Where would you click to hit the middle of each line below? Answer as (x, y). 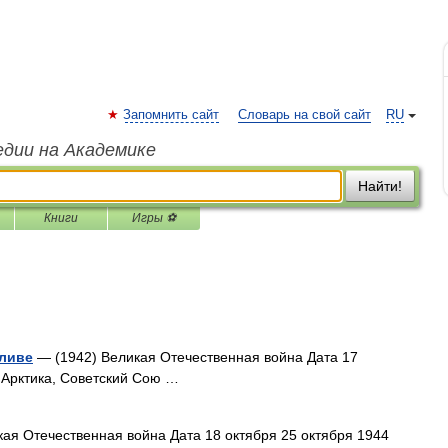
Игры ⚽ (154, 218)
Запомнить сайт (171, 115)
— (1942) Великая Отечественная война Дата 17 (195, 357)
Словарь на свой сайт (304, 115)
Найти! (380, 186)
